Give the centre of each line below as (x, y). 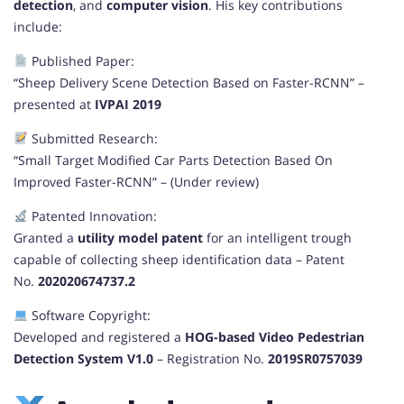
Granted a (46, 237)
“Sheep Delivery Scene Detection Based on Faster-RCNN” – (189, 82)
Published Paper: (81, 60)
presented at (54, 104)
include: (38, 26)
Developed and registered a (99, 336)
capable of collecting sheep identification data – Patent (179, 259)
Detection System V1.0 (83, 358)
